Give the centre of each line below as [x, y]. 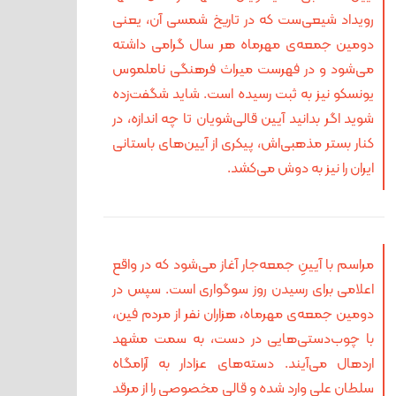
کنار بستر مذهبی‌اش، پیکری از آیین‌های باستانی [244, 144]
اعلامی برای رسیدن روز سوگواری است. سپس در [244, 290]
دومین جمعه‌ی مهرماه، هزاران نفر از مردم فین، [244, 315]
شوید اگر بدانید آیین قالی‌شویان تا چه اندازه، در [244, 119]
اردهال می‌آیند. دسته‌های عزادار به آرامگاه [244, 364]
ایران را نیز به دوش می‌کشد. [301, 169]
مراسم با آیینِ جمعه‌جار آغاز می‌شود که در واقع [244, 265]
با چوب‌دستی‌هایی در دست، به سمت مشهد [244, 339]
